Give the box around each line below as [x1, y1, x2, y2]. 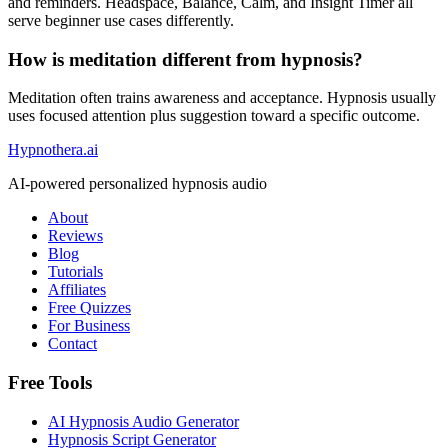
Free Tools [8, 372, 92, 394]
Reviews [48, 227, 103, 245]
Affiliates [48, 281, 106, 299]
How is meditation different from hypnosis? [8, 48, 363, 70]
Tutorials [48, 263, 103, 281]
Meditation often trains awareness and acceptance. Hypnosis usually [8, 89, 436, 107]
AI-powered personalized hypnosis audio [8, 175, 267, 193]
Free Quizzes [48, 299, 131, 317]
